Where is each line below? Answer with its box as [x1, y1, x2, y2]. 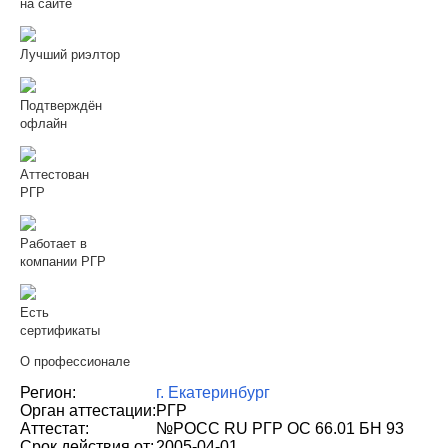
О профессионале [20, 354, 130, 369]
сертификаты [20, 323, 100, 338]
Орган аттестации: [20, 402, 156, 419]
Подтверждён [20, 98, 102, 113]
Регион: [20, 384, 76, 401]
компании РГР [20, 254, 106, 269]
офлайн [20, 116, 67, 131]
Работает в [20, 236, 87, 251]
